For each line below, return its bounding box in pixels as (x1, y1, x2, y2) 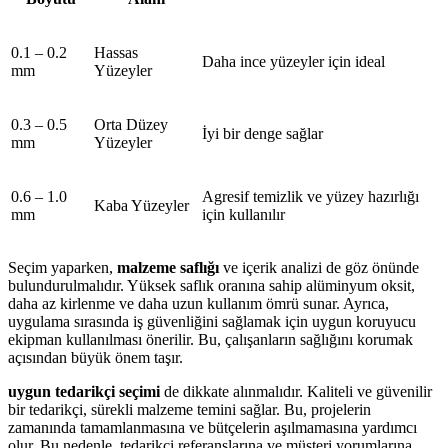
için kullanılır (202, 206, 285, 224)
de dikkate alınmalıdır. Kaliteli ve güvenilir (160, 383, 432, 401)
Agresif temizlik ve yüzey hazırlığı (202, 188, 419, 206)
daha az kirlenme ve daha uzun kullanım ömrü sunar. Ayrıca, (8, 295, 389, 313)
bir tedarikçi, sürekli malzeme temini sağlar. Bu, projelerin (8, 401, 371, 419)
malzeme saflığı (117, 259, 219, 277)
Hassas (94, 44, 138, 62)
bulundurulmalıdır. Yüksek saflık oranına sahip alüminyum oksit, (8, 277, 415, 295)
